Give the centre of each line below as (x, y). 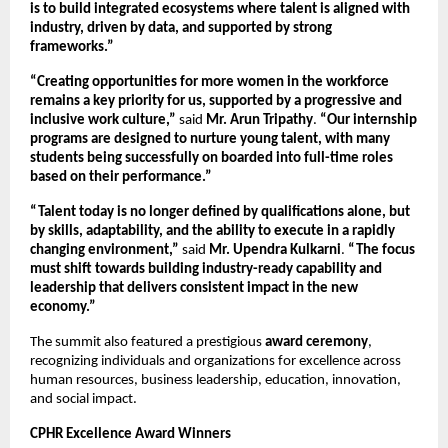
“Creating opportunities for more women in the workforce (209, 83)
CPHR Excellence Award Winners (130, 435)
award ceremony (316, 343)
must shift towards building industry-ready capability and (206, 270)
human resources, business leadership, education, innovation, (215, 381)
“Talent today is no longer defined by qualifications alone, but (220, 213)
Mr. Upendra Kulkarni (275, 251)
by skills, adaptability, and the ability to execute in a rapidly (212, 232)
